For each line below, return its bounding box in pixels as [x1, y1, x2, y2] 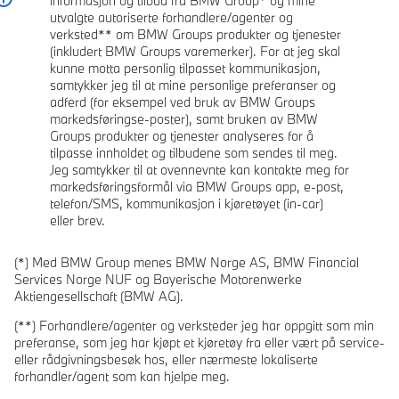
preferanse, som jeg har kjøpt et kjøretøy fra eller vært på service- [14, 333, 385, 351]
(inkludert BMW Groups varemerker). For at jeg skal [50, 42, 340, 60]
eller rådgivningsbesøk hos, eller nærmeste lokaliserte [14, 350, 318, 368]
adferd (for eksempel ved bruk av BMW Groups [50, 93, 315, 110]
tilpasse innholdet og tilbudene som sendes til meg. [50, 143, 338, 161]
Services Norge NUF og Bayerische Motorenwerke [14, 270, 302, 288]
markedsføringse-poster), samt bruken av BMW [50, 110, 318, 127]
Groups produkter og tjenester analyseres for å [50, 126, 313, 144]
